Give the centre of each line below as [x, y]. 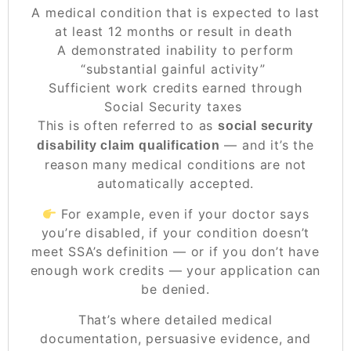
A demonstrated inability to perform [175, 51]
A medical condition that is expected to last [175, 13]
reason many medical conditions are [165, 165]
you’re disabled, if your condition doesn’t [175, 233]
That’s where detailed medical [175, 320]
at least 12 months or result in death [173, 32]
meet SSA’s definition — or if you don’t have [175, 252]
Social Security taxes [173, 107]
